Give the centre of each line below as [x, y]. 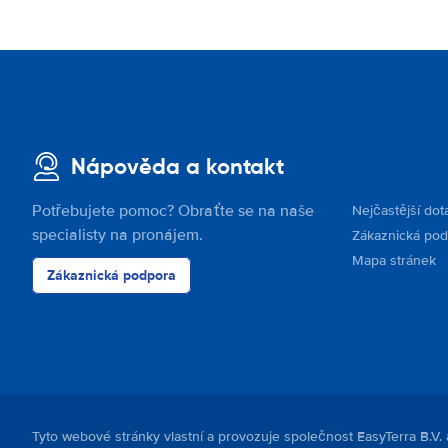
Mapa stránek [394, 260]
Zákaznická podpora [111, 275]
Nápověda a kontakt [177, 166]
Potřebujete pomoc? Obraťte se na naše [173, 211]
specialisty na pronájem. [117, 235]
